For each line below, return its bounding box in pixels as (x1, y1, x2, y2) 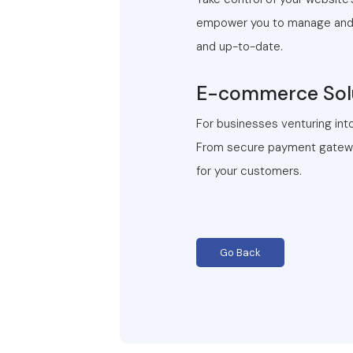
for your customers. (196, 163, 302, 179)
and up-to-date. (196, 39, 283, 54)
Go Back (220, 246, 261, 259)
